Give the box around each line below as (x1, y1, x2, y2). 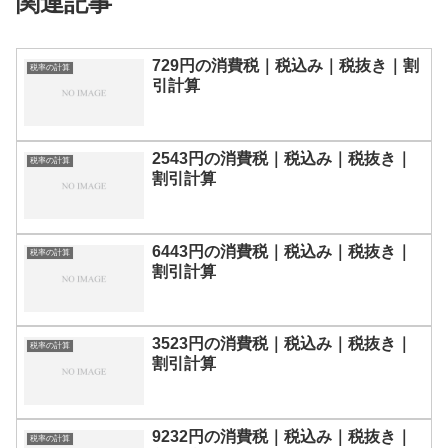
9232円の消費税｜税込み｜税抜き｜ (152, 428, 412, 446)
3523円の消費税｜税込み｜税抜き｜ (152, 335, 412, 353)
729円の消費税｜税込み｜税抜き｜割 (152, 56, 419, 74)
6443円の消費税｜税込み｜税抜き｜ (152, 242, 412, 260)
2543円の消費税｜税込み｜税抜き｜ (152, 149, 412, 167)
